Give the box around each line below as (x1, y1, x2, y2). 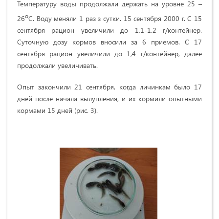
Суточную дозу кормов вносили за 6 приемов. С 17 (17, 37, 202, 46)
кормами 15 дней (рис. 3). (17, 105, 98, 115)
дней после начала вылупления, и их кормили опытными (17, 93, 202, 103)
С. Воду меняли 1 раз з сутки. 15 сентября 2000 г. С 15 (28, 13, 202, 23)
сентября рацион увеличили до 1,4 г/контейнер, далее (17, 48, 202, 58)
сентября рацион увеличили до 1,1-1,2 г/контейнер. (17, 25, 202, 35)
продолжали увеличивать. (17, 60, 98, 70)
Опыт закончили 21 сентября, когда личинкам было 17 (17, 82, 202, 91)
